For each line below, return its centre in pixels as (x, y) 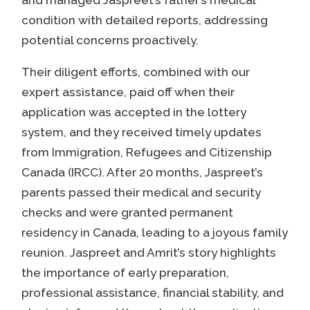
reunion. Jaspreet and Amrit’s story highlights (148, 253)
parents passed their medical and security (141, 193)
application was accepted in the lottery (134, 112)
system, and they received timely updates (141, 133)
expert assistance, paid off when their (128, 92)
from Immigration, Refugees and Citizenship (146, 153)
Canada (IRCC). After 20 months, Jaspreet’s (142, 173)
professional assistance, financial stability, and (152, 293)
